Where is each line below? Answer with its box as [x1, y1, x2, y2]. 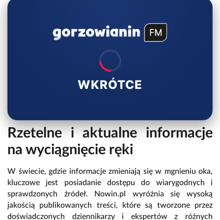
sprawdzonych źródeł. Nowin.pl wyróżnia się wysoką [7, 190, 213, 198]
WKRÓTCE [78, 78, 142, 92]
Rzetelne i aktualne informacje [7, 126, 213, 141]
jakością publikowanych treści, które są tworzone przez [7, 201, 213, 210]
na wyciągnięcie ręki [7, 143, 133, 158]
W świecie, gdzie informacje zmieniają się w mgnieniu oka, [7, 167, 213, 176]
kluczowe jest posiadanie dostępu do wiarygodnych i [7, 179, 213, 187]
